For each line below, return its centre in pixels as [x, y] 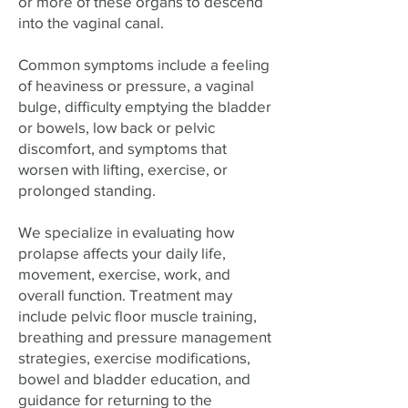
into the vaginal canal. [91, 22]
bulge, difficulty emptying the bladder [145, 106]
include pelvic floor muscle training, [138, 316]
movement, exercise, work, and [124, 274]
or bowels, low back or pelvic [117, 127]
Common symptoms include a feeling [144, 64]
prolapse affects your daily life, [122, 253]
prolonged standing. [87, 190]
